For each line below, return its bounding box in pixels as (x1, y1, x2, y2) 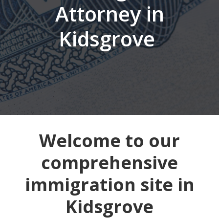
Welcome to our (39, 129, 180, 153)
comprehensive (41, 151, 178, 175)
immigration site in (24, 173, 195, 197)
